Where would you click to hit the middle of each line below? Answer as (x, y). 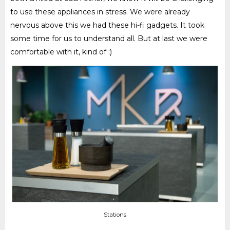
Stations (115, 214)
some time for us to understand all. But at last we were (109, 38)
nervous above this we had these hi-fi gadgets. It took (107, 25)
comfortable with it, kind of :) (61, 52)
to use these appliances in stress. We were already (100, 12)
